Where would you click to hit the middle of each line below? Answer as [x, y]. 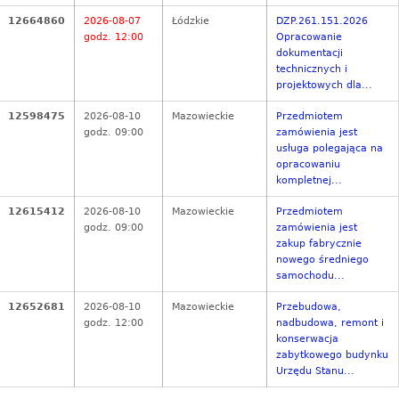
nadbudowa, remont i [330, 323]
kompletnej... [309, 181]
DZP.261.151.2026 [322, 21]
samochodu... [310, 276]
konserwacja [307, 339]
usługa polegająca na [330, 149]
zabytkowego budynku [332, 355]
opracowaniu [308, 165]
